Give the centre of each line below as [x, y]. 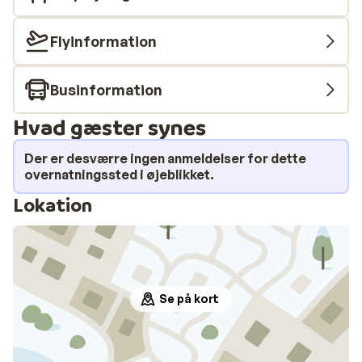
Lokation [53, 205]
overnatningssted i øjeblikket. [119, 175]
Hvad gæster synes [109, 126]
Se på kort [189, 299]
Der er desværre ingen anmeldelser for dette [165, 158]
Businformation [106, 90]
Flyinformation [103, 41]
